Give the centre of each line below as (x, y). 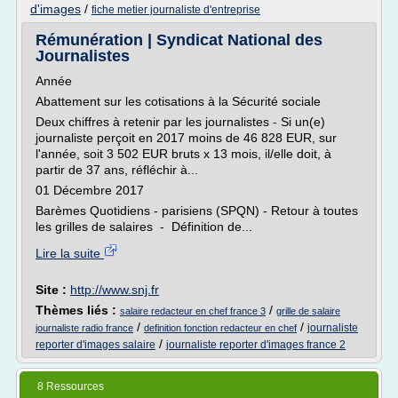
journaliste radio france (84, 328)
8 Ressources (71, 386)
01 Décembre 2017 (90, 190)
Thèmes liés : (78, 310)
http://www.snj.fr (115, 290)
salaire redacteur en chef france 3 (193, 311)
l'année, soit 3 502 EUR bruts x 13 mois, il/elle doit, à (183, 154)
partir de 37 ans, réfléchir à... (117, 170)
